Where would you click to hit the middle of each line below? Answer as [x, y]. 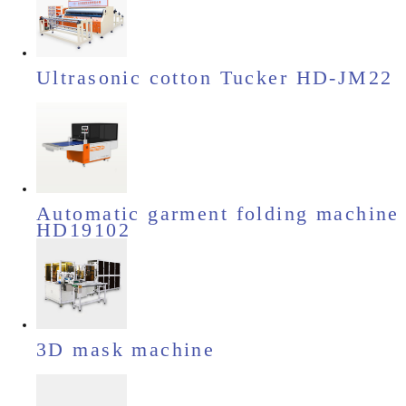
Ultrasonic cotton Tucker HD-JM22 [215, 78]
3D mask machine [126, 350]
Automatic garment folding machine [218, 214]
